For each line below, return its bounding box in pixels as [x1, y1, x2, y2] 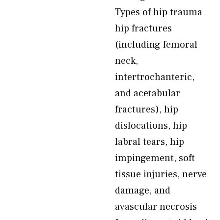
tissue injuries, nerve [115, 168, 207, 181]
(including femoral [115, 38, 197, 51]
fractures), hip [115, 103, 178, 116]
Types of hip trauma [115, 6, 202, 19]
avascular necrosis [115, 200, 197, 213]
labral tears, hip [115, 136, 184, 148]
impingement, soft [115, 152, 195, 165]
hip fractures [115, 22, 172, 35]
